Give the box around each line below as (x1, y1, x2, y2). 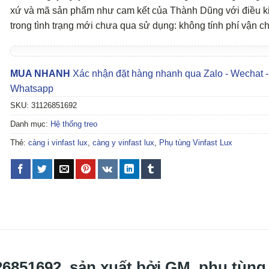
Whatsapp (10, 83, 53, 94)
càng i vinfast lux (28, 138, 88, 147)
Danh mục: (10, 119, 50, 128)
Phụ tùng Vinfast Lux (159, 138, 232, 147)
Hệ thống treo (50, 119, 97, 128)
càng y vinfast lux (92, 138, 154, 147)
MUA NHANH (10, 68, 70, 79)
